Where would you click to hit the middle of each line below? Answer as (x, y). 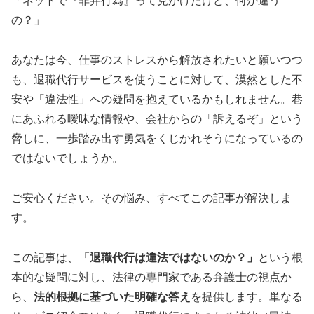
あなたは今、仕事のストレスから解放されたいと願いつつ (157, 60)
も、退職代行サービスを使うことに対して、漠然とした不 (157, 79)
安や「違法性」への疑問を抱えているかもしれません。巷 (157, 99)
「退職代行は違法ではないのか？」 (168, 257)
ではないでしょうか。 (67, 158)
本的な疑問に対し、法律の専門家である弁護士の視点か (151, 277)
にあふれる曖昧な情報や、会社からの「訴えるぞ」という (157, 118)
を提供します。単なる (247, 296)
